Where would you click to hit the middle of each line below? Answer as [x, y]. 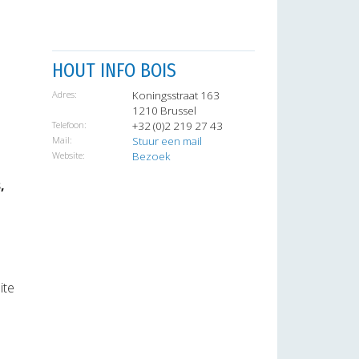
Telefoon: [69, 125]
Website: [69, 155]
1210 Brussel [164, 111]
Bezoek [151, 157]
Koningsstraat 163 [176, 96]
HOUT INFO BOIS [114, 71]
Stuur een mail [167, 141]
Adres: [65, 95]
